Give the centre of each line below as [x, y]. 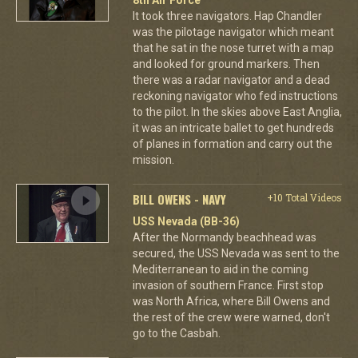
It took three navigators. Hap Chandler [227, 16]
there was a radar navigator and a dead [231, 80]
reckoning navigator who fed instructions [235, 96]
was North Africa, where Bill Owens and [231, 301]
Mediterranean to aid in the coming [220, 269]
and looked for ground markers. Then [226, 64]
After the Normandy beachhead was [224, 237]
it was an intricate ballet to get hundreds [233, 128]
